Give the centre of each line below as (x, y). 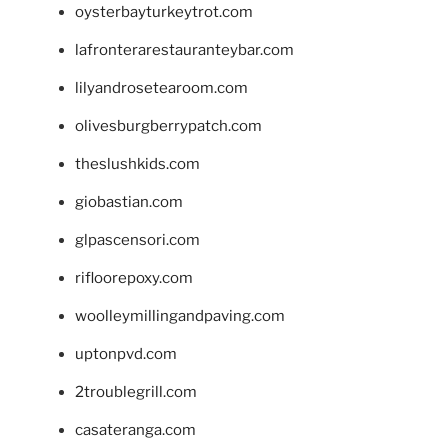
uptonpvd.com (126, 353)
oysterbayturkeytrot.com (164, 11)
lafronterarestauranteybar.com (184, 49)
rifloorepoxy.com (134, 277)
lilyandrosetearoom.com (161, 87)
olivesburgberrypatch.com (168, 125)
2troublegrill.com (136, 391)
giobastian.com (129, 201)
